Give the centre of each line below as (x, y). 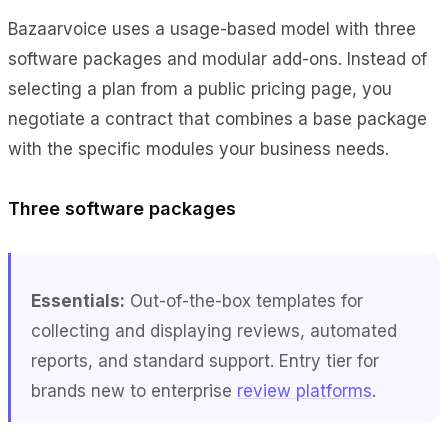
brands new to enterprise (134, 390)
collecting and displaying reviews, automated (214, 330)
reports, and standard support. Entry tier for (205, 360)
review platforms (304, 390)
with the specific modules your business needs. (198, 148)
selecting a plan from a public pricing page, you (200, 88)
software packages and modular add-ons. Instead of (217, 58)
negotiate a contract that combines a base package (217, 118)
